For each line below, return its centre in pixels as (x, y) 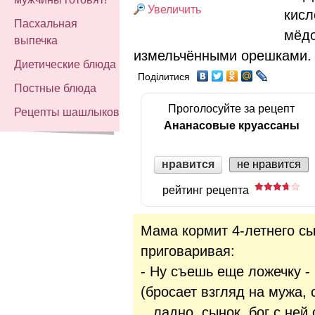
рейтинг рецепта (208, 190)
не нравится (269, 165)
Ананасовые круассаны (231, 125)
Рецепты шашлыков (67, 112)
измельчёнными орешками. (223, 55)
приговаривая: (188, 251)
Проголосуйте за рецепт (231, 108)
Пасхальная (46, 24)
